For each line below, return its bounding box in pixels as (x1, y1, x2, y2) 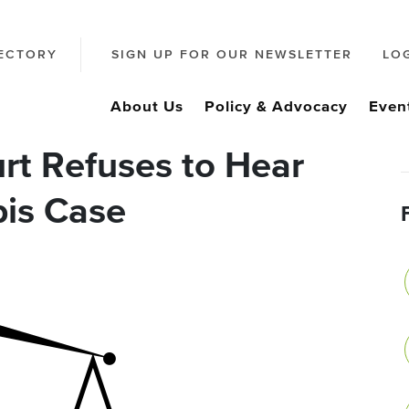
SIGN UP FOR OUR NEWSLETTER (111, 48, 352, 62)
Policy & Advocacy (204, 100, 348, 115)
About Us (110, 100, 184, 115)
